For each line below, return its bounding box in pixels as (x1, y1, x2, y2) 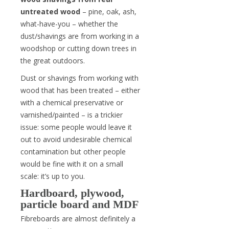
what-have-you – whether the (20, 19, 118, 29)
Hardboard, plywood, (20, 187, 124, 199)
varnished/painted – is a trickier (20, 110, 123, 120)
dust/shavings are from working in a (20, 31, 139, 41)
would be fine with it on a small (20, 159, 123, 169)
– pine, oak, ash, (80, 7, 136, 16)
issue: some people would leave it (20, 122, 132, 132)
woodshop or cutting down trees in (20, 43, 136, 53)
